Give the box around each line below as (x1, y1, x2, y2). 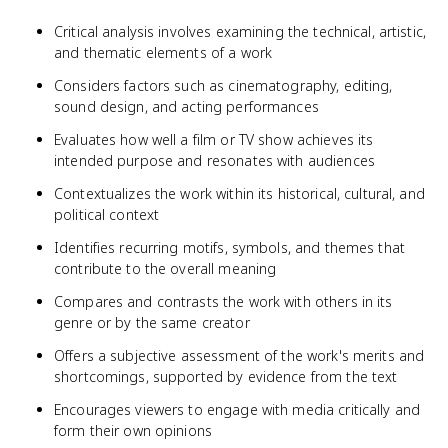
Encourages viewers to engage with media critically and (54, 400, 421, 419)
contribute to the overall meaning (54, 259, 277, 278)
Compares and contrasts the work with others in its (54, 292, 393, 311)
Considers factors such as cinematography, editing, (54, 76, 393, 95)
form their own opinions (54, 421, 213, 440)
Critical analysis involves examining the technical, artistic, (54, 22, 427, 41)
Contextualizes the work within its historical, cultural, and (54, 184, 425, 203)
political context (54, 205, 160, 224)
